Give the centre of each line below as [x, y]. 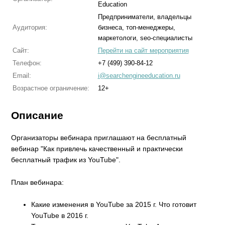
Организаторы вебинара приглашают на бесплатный [99, 138]
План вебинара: [38, 182]
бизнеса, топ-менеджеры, [136, 27]
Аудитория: [30, 27]
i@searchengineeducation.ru [139, 76]
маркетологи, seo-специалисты [145, 38]
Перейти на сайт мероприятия [143, 50]
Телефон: [27, 63]
